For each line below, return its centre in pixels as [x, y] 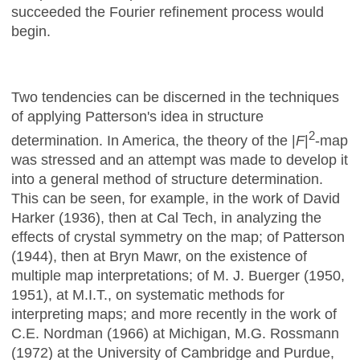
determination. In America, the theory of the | [153, 140]
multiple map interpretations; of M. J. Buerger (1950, [178, 275]
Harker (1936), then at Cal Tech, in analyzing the [166, 217]
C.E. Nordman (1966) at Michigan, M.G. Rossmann [175, 333]
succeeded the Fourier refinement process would [168, 12]
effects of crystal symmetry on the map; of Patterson [178, 237]
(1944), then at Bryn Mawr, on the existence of [159, 256]
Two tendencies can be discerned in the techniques [175, 97]
